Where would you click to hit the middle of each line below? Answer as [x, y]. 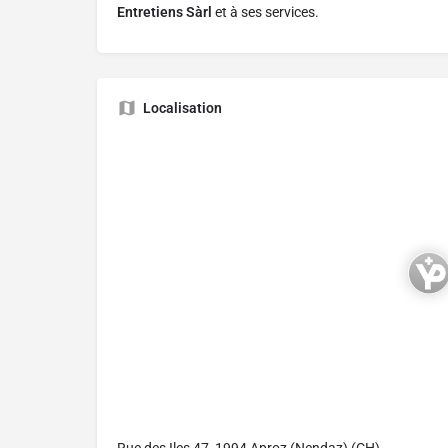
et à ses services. [265, 12]
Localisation [182, 108]
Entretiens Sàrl [164, 12]
